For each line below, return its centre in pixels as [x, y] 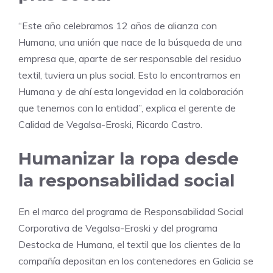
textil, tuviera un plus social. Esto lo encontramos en [129, 75]
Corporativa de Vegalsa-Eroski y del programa [118, 228]
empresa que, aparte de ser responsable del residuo [130, 59]
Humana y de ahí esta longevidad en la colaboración [131, 92]
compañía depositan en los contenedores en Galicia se [136, 261]
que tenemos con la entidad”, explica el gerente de [127, 108]
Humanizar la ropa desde [129, 159]
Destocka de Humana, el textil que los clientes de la [129, 245]
